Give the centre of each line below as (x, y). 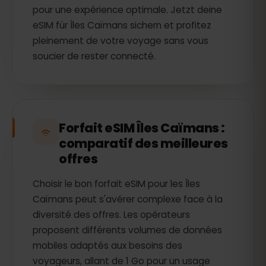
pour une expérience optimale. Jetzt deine (127, 10)
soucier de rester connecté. (94, 56)
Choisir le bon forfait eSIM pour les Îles (116, 184)
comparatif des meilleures (143, 143)
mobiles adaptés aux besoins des (107, 246)
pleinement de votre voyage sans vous (121, 41)
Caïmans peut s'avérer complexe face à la (128, 199)
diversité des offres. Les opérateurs (111, 215)
